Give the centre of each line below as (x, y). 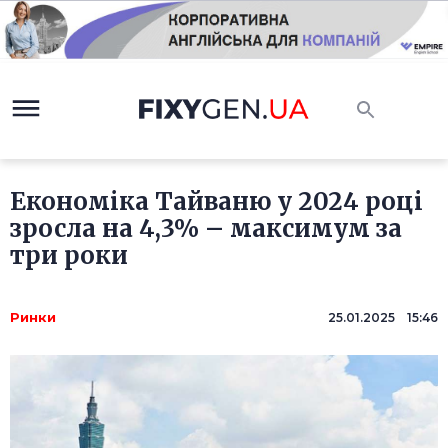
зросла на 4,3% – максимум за (206, 229)
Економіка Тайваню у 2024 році (216, 202)
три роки (69, 256)
